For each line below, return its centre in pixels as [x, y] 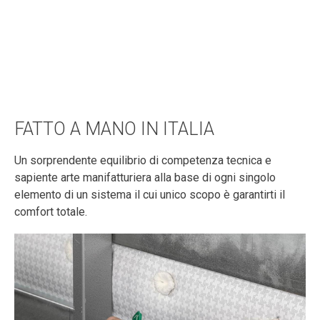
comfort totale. [51, 212]
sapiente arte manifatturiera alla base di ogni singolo [145, 178]
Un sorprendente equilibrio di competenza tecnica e [143, 161]
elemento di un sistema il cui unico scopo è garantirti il [150, 195]
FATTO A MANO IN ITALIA [114, 129]
